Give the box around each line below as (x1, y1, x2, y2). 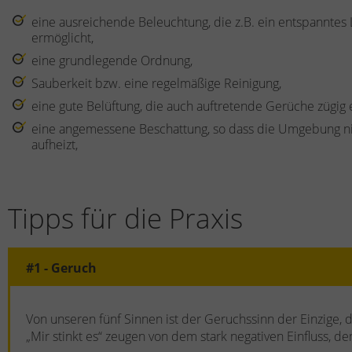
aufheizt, (31, 136, 81, 153)
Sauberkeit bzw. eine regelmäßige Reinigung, (31, 75, 281, 92)
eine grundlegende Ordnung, (31, 52, 192, 69)
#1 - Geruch (26, 258, 97, 277)
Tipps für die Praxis (8, 199, 243, 236)
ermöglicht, (31, 29, 93, 46)
